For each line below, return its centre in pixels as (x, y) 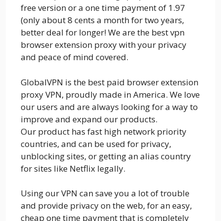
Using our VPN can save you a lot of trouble (105, 193)
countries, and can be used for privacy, (96, 144)
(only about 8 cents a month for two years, (102, 20)
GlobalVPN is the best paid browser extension (110, 82)
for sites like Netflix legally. (73, 168)
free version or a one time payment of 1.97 (103, 8)
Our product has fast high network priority (104, 131)
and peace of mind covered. (74, 57)
